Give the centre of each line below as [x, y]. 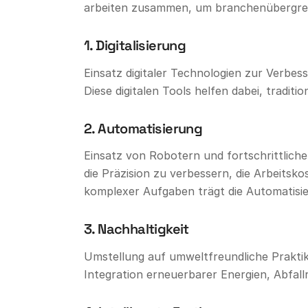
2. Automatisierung [143, 128]
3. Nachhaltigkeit [136, 229]
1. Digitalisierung [135, 46]
